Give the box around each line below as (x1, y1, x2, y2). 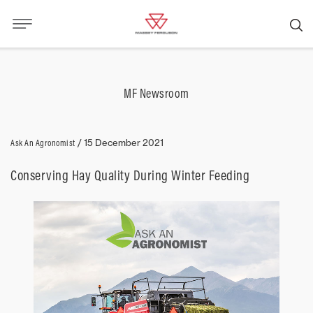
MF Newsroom (124, 85, 189, 101)
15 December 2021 (83, 137, 163, 148)
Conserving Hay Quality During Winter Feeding (10, 166, 249, 184)
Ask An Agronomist (10, 137, 75, 148)
